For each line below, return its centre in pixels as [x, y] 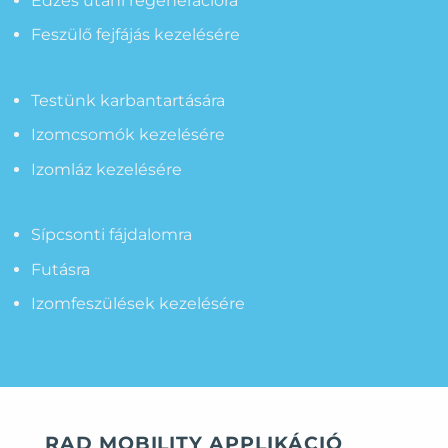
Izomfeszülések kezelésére [137, 304]
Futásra [60, 269]
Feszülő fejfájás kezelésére [135, 35]
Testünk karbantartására [127, 100]
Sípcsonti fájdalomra [111, 235]
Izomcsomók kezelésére [127, 135]
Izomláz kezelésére [106, 169]
